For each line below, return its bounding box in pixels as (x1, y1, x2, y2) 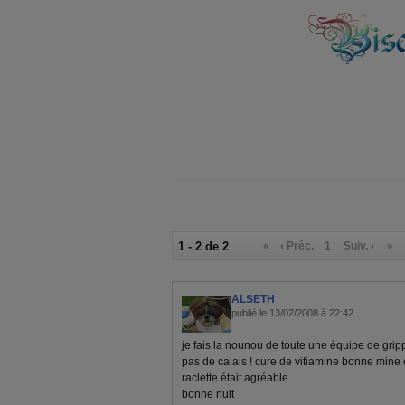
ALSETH (231, 292, 275, 306)
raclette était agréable (182, 371, 288, 384)
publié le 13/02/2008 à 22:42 (231, 306, 353, 318)
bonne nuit (182, 387, 234, 400)
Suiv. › (344, 239, 375, 252)
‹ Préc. (280, 239, 315, 252)
